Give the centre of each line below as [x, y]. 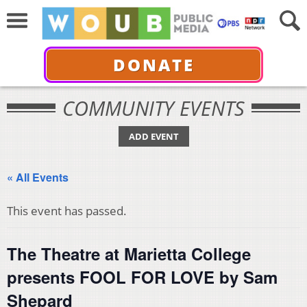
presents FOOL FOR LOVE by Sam [142, 277]
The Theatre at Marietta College [129, 254]
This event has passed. [67, 211]
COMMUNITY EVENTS [153, 108]
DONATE [153, 64]
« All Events [38, 177]
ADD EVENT [153, 136]
